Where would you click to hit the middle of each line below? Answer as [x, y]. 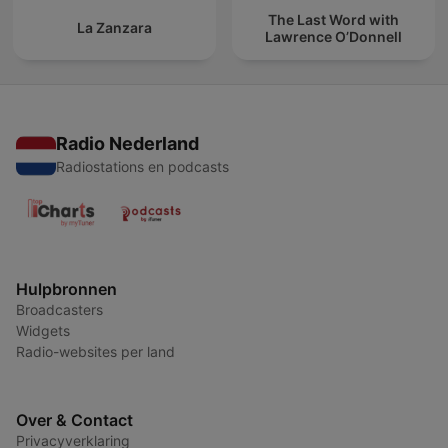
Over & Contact [74, 420]
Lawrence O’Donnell [333, 36]
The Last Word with [333, 19]
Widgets [43, 331]
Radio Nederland [127, 144]
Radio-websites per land [95, 352]
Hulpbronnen [66, 289]
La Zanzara [114, 28]
